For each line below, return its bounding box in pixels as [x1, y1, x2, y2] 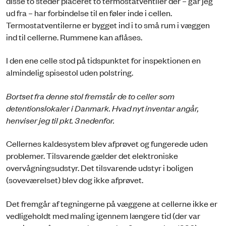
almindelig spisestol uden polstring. [6, 67, 133, 78]
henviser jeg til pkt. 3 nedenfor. [6, 114, 115, 126]
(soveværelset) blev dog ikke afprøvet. [6, 174, 143, 186]
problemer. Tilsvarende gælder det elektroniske [6, 150, 178, 161]
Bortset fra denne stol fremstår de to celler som [6, 90, 175, 101]
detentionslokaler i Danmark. [6, 102, 112, 114]
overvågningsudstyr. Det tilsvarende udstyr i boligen [6, 162, 193, 174]
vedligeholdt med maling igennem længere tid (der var [6, 209, 200, 221]
